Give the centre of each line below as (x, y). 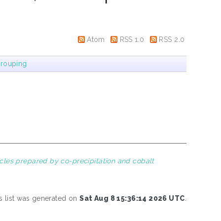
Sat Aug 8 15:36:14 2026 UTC (132, 198)
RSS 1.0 (132, 39)
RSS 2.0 (172, 39)
